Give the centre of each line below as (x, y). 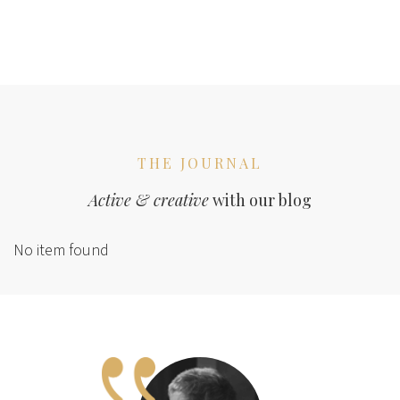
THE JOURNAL (200, 162)
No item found (61, 250)
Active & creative (149, 200)
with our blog (260, 200)
